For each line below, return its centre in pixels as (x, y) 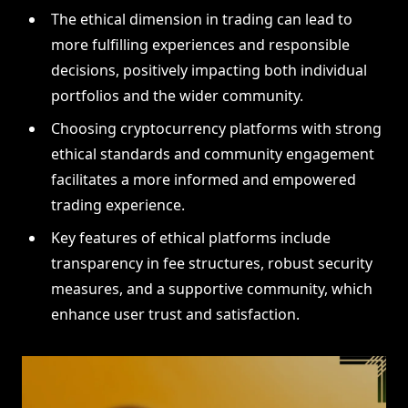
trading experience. (118, 205)
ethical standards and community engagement (213, 154)
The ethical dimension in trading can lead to (202, 20)
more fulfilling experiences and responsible (200, 45)
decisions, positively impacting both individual (209, 71)
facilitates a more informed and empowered (204, 180)
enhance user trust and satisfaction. (175, 315)
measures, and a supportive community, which (212, 289)
